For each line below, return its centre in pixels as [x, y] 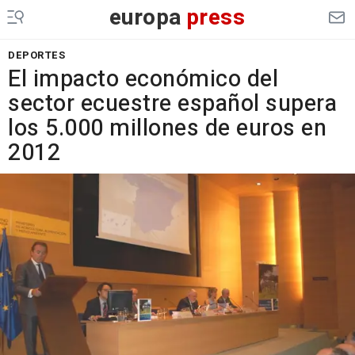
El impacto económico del [143, 79]
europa [145, 18]
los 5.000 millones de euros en [167, 128]
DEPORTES [36, 55]
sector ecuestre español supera [172, 104]
